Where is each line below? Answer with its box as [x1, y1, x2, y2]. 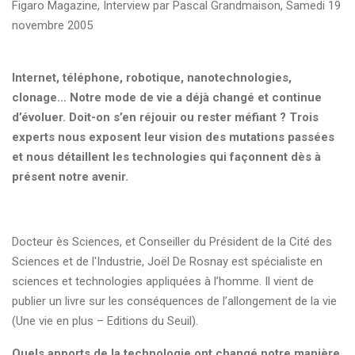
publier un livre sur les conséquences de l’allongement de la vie [12, 294, 337, 308]
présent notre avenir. [12, 170, 128, 184]
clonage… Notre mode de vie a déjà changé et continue [12, 90, 322, 105]
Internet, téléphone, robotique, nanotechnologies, [12, 71, 292, 85]
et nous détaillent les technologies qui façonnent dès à [12, 150, 321, 164]
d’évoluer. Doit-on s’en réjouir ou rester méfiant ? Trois [12, 110, 319, 124]
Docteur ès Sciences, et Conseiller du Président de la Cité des [12, 235, 332, 249]
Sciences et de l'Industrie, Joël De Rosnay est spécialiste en [12, 254, 323, 269]
